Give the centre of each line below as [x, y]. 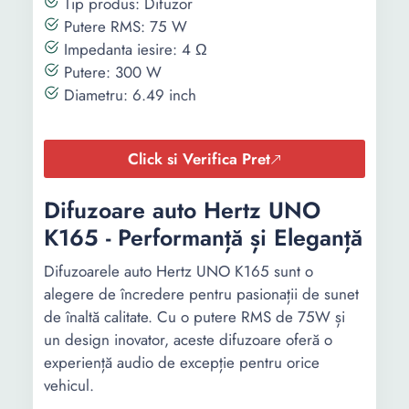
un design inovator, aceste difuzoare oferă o [188, 340]
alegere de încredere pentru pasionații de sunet [201, 294]
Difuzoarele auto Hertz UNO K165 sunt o [178, 271]
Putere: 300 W [110, 72]
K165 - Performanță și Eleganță [203, 237]
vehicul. [69, 385]
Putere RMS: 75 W [123, 26]
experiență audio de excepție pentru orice [182, 362]
